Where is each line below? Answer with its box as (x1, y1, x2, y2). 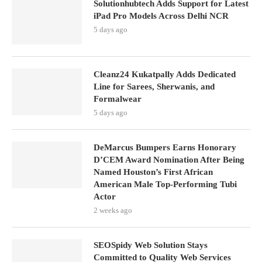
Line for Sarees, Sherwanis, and (94, 82, 215, 91)
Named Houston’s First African (94, 167, 213, 177)
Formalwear (94, 94, 142, 104)
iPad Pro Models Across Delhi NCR (94, 11, 229, 20)
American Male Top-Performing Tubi (94, 180, 237, 189)
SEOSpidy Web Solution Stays (94, 240, 208, 250)
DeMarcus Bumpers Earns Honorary (94, 143, 236, 152)
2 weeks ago (94, 206, 132, 215)
